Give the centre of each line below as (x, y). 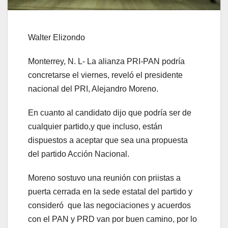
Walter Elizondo (56, 38)
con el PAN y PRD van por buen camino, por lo (112, 219)
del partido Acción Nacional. (79, 154)
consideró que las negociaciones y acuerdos (109, 206)
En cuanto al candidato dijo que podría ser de (110, 113)
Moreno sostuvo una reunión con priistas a (104, 178)
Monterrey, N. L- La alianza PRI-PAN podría (106, 62)
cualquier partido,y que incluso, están (95, 127)
